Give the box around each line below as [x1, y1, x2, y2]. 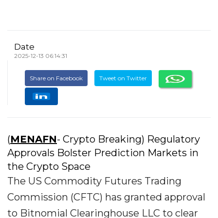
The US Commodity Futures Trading [7, 175, 182, 187]
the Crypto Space [7, 161, 91, 172]
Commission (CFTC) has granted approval [7, 191, 205, 203]
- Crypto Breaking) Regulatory [57, 133, 200, 145]
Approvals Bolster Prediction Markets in [7, 147, 199, 159]
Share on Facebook [30, 74, 83, 82]
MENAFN [10, 133, 57, 145]
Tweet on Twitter [99, 74, 147, 82]
